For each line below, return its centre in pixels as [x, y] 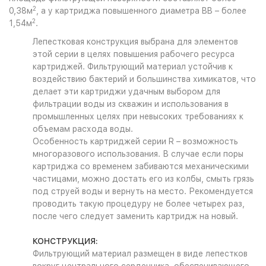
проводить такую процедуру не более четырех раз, [139, 204]
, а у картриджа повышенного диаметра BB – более [141, 11]
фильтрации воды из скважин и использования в [131, 104]
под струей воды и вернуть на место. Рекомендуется [143, 191]
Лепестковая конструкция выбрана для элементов [135, 42]
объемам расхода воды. [83, 129]
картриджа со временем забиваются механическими [141, 166]
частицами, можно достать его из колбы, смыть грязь [143, 179]
